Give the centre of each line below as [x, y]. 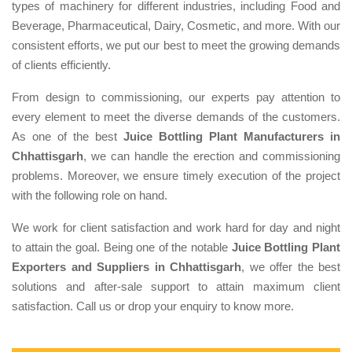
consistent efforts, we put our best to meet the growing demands [176, 45]
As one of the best [68, 136]
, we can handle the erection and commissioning [212, 156]
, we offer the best [291, 266]
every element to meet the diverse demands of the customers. [176, 116]
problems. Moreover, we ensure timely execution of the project [176, 175]
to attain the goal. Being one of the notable [122, 247]
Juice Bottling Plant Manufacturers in [232, 136]
